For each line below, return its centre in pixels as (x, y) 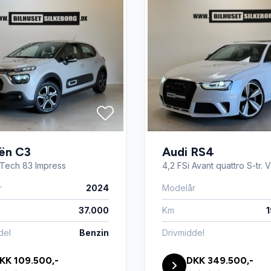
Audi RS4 (188, 152)
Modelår (179, 188)
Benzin (94, 233)
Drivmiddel (183, 233)
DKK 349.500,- (220, 260)
